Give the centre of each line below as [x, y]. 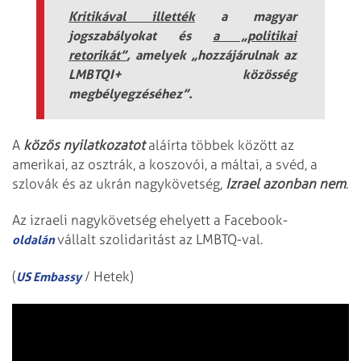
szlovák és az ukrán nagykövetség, [119, 184]
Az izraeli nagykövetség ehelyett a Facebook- [150, 220]
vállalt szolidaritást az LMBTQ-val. [160, 240]
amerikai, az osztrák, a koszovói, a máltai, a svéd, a [165, 165]
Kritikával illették [132, 16]
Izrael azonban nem [286, 184]
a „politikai [255, 35]
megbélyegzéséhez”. [131, 93]
